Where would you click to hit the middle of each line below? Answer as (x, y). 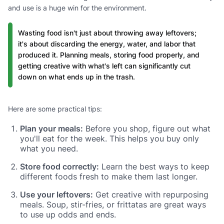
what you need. (49, 148)
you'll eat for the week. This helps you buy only (109, 138)
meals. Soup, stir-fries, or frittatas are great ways (113, 204)
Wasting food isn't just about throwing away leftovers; (107, 32)
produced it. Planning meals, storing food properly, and (109, 54)
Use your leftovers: (56, 194)
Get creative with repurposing (151, 194)
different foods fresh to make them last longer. (109, 176)
